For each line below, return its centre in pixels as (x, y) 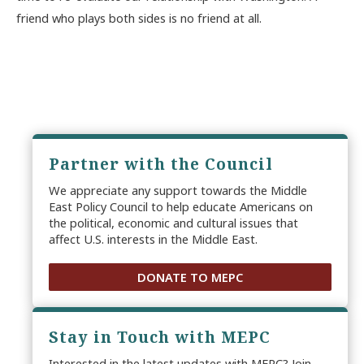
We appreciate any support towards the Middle (178, 190)
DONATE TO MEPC (190, 277)
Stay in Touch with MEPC (160, 337)
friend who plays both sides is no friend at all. (139, 17)
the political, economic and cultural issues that (173, 222)
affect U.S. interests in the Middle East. (153, 238)
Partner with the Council (161, 164)
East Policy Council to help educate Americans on (181, 206)
